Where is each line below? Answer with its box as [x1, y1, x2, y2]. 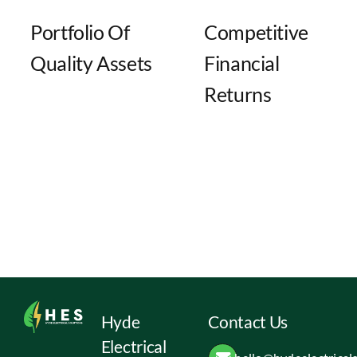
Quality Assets [29, 52, 152, 76]
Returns [204, 83, 272, 107]
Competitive [204, 21, 308, 45]
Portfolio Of [29, 21, 130, 45]
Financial [204, 52, 280, 76]
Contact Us [208, 312, 288, 332]
